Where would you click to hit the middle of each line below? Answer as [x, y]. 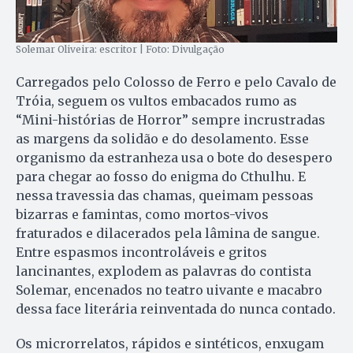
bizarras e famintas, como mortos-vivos [142, 214]
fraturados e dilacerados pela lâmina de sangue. [168, 233]
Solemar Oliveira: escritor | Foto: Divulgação [120, 49]
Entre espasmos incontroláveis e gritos [141, 252]
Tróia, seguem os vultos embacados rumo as [156, 100]
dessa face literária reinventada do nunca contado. [176, 308]
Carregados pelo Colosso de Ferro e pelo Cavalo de [176, 82]
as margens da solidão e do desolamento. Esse [162, 138]
